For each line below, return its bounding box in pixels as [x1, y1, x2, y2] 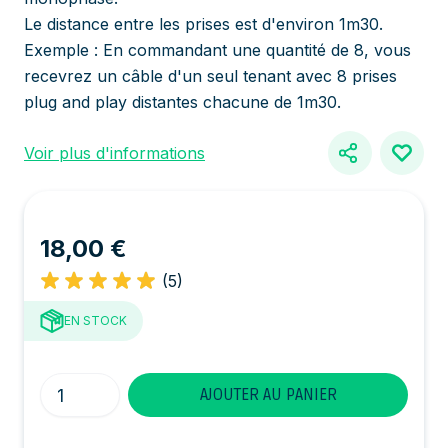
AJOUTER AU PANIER [199, 385, 337, 406]
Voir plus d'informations [24, 143, 205, 163]
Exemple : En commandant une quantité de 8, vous [24, 40, 411, 60]
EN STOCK [64, 313, 127, 329]
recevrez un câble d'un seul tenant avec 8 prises [24, 66, 397, 86]
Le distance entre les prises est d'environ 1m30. [24, 14, 383, 34]
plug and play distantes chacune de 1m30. [24, 92, 341, 112]
